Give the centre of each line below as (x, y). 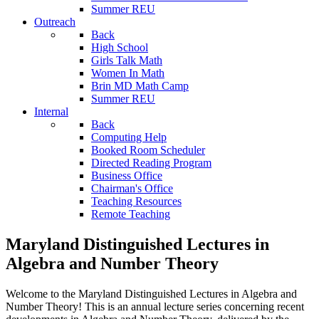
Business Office (127, 176)
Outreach (55, 22)
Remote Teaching (131, 214)
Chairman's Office (132, 189)
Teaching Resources (136, 202)
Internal (51, 112)
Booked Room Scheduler (148, 150)
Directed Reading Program (151, 163)
